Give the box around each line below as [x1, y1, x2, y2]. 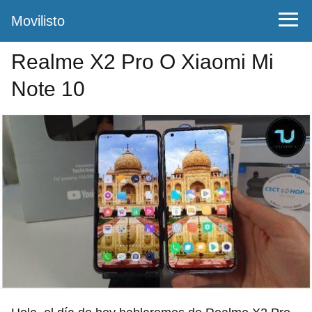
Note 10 [11, 77, 85, 100]
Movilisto [11, 13, 65, 29]
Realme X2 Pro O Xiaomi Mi [11, 50, 274, 73]
